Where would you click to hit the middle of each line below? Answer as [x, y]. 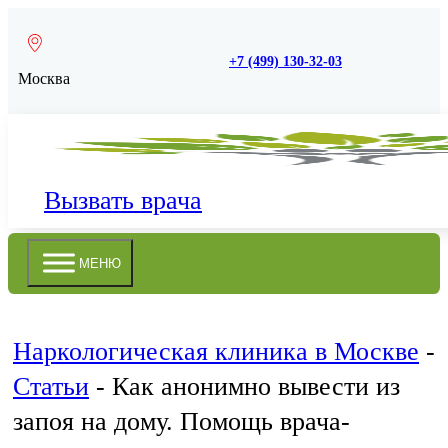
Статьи [51, 387]
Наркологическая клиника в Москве [216, 352]
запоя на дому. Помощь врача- [181, 422]
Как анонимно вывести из [256, 387]
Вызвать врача [123, 200]
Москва [44, 78]
